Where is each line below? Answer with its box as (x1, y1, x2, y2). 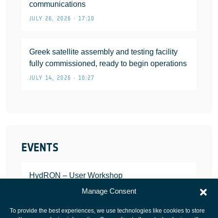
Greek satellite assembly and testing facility (29, 48, 178, 56)
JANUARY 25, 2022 (29, 186, 85, 193)
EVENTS (21, 141, 58, 154)
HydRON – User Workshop (29, 171, 123, 180)
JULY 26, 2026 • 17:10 (29, 15, 95, 22)
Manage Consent (82, 187, 136, 195)
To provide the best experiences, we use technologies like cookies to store (10, 207, 205, 214)
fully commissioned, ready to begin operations (29, 59, 187, 68)
